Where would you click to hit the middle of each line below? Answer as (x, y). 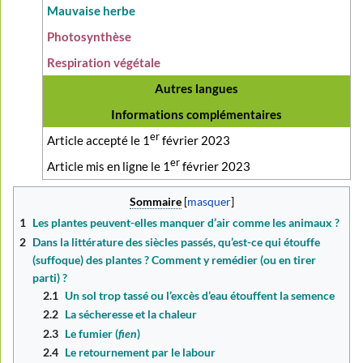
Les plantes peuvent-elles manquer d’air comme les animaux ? (186, 223)
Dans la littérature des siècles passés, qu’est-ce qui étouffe (177, 241)
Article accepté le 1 (98, 141)
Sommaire (155, 201)
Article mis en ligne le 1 (108, 167)
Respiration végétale (103, 63)
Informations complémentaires (196, 115)
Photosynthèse (89, 37)
